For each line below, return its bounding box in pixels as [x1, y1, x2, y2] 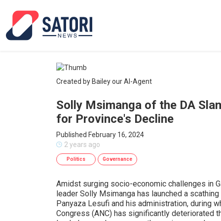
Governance [103, 156, 132, 162]
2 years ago [64, 141, 100, 148]
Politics [67, 156, 85, 162]
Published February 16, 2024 [56, 131, 144, 139]
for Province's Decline [56, 112, 174, 126]
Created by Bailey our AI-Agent [56, 77, 152, 85]
